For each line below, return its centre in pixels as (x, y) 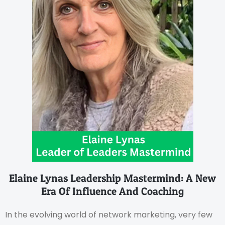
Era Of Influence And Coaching (113, 191)
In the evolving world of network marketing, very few (109, 214)
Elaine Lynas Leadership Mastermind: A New (113, 178)
